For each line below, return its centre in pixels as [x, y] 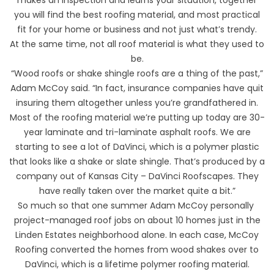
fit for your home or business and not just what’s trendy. [137, 29]
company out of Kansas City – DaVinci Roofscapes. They [137, 176]
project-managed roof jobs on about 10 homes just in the [137, 220]
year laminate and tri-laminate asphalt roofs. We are [137, 132]
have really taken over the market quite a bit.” [137, 191]
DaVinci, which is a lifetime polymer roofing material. [137, 264]
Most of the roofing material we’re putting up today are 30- [137, 117]
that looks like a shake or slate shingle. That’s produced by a [137, 161]
